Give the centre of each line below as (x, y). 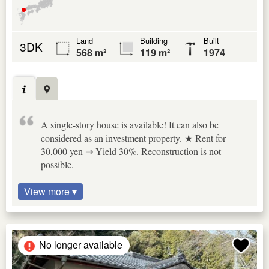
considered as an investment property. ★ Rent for (133, 138)
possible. (57, 164)
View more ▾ (50, 191)
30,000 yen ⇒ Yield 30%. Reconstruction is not (131, 151)
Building (154, 40)
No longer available (81, 244)
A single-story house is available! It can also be (130, 124)
